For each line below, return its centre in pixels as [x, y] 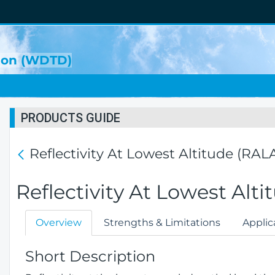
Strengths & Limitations [162, 223]
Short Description [90, 256]
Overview [59, 223]
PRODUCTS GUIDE [71, 118]
